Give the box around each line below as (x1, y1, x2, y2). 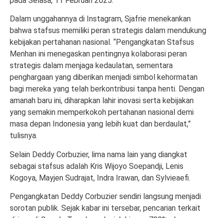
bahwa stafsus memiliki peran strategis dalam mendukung (10, 26, 206, 36)
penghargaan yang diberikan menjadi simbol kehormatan (10, 73, 198, 82)
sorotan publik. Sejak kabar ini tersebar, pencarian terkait (10, 203, 200, 213)
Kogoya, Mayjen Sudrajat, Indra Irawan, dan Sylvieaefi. (10, 173, 190, 182)
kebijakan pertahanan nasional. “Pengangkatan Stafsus (10, 37, 194, 47)
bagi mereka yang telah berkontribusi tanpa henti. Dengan (10, 84, 204, 94)
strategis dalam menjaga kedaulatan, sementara (10, 61, 173, 71)
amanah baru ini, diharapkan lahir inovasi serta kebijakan (10, 96, 194, 106)
